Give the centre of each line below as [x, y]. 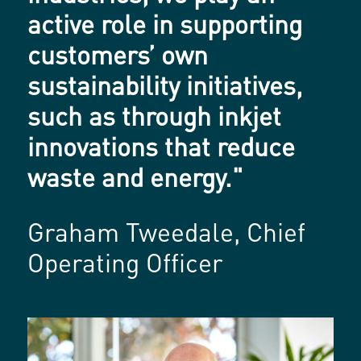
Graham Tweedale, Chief [167, 235]
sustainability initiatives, [165, 89]
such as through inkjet [155, 119]
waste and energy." [136, 180]
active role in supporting [165, 27]
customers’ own [118, 58]
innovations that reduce [162, 150]
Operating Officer [125, 266]
